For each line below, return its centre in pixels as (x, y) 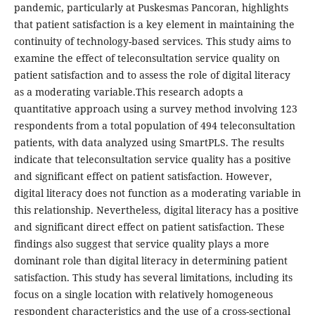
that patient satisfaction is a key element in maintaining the (154, 25)
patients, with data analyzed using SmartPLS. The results (149, 143)
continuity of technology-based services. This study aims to (152, 41)
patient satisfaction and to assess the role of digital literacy (152, 75)
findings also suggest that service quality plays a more (141, 244)
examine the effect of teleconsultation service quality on (147, 58)
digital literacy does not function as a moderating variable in (157, 193)
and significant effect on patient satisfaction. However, (143, 176)
